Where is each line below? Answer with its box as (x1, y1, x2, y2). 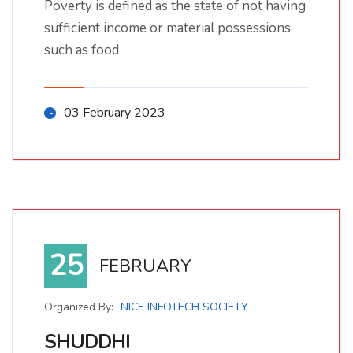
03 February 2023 (64, 104, 165, 121)
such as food (44, 41, 119, 59)
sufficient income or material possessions (44, 19, 291, 37)
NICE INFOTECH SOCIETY (121, 299, 248, 314)
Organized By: (44, 299, 117, 314)
